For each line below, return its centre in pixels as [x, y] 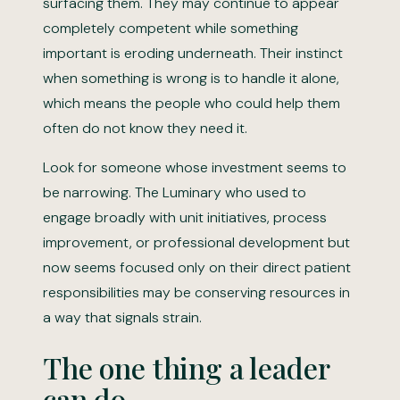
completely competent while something [171, 28]
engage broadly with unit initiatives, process [185, 217]
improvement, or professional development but [196, 242]
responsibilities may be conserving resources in [196, 292]
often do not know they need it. [145, 128]
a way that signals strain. [122, 317]
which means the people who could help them [192, 103]
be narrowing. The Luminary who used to [175, 192]
